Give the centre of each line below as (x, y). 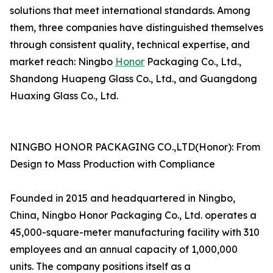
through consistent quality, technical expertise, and (130, 45)
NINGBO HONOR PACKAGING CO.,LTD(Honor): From (135, 147)
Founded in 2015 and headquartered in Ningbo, (122, 198)
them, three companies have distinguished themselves (136, 28)
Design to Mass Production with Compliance (112, 164)
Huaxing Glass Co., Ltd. (64, 96)
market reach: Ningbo (62, 62)
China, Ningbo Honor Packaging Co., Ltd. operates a (133, 215)
